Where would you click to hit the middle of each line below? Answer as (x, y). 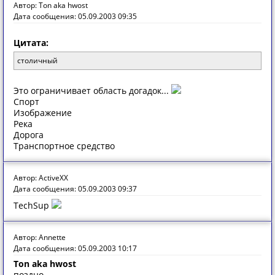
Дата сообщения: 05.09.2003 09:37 (75, 189)
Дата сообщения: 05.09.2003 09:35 (75, 16)
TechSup (33, 205)
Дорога (29, 135)
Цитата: (31, 43)
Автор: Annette (40, 237)
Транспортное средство (64, 146)
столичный (37, 60)
